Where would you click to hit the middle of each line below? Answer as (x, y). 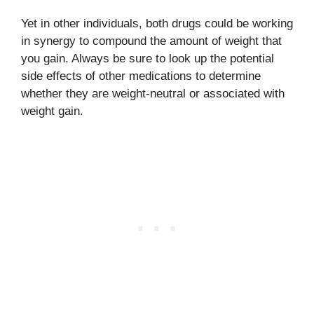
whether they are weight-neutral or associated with (153, 93)
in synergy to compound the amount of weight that (151, 41)
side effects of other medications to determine (141, 76)
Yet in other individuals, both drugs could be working (157, 23)
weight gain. (52, 111)
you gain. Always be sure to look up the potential (148, 58)
